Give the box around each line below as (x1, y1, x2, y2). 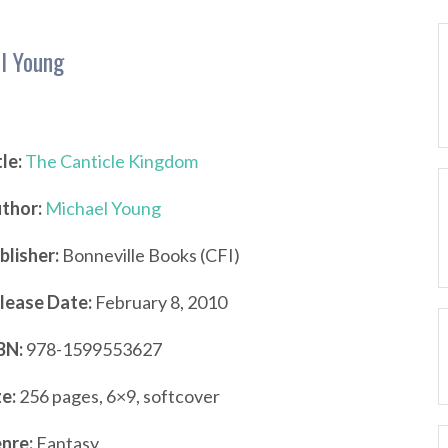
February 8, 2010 (92, 291, 227, 313)
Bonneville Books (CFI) (59, 244, 240, 266)
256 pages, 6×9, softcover (16, 385, 220, 407)
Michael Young (45, 197, 161, 219)
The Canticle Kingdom (25, 150, 198, 172)
